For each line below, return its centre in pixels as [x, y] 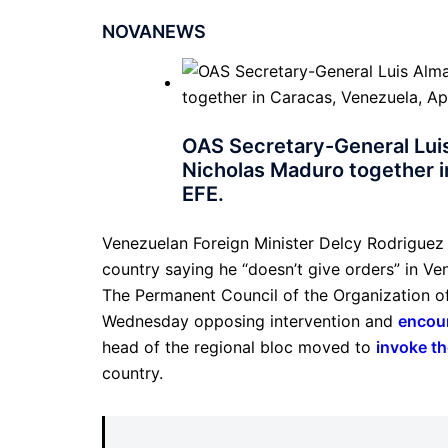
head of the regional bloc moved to [239, 347]
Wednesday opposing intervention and [250, 321]
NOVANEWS [154, 31]
